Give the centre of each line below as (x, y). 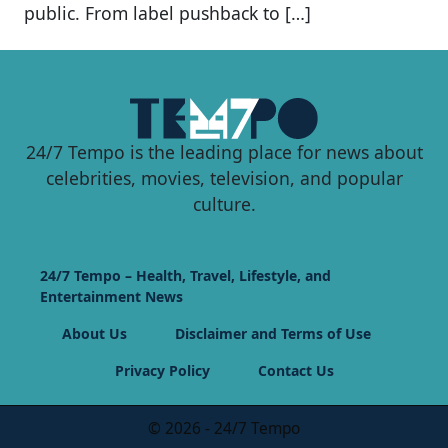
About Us (94, 333)
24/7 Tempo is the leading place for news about (224, 151)
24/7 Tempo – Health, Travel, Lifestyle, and (185, 275)
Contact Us (295, 370)
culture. (224, 203)
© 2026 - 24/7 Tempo (224, 428)
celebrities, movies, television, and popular (224, 177)
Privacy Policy (162, 370)
